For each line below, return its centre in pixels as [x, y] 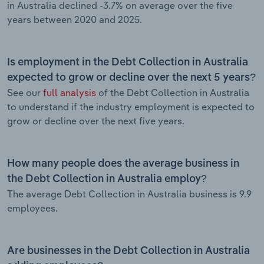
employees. [32, 208]
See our [25, 92]
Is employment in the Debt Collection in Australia [128, 62]
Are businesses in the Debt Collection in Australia [128, 251]
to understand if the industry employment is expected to [131, 106]
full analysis [70, 92]
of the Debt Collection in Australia [173, 92]
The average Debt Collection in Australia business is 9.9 [129, 194]
